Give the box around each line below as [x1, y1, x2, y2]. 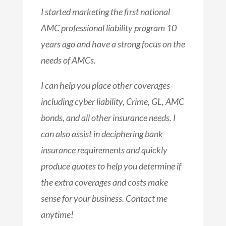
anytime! [40, 209, 74, 220]
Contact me [125, 193, 167, 204]
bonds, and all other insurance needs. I [40, 112, 176, 124]
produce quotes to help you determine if [40, 160, 181, 172]
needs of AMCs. [40, 54, 96, 66]
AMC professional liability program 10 [40, 22, 177, 34]
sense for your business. [40, 193, 126, 204]
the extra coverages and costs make [40, 177, 168, 188]
